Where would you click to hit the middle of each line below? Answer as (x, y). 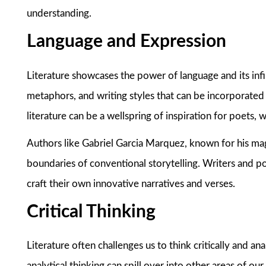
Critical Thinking (91, 212)
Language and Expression (127, 42)
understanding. (59, 14)
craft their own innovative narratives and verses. (131, 184)
